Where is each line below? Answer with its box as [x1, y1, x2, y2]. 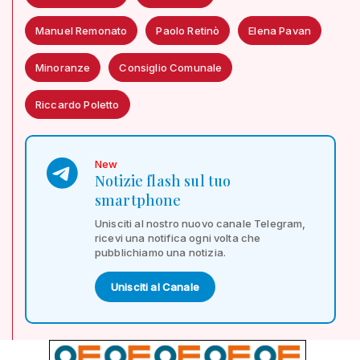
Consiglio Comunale [119, 60, 223, 74]
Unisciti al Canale [111, 280, 199, 293]
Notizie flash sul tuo [95, 170, 231, 190]
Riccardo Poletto [35, 97, 120, 111]
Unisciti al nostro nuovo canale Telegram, [95, 216, 306, 230]
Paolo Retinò [156, 23, 220, 37]
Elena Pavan [248, 23, 312, 37]
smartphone [95, 190, 182, 210]
